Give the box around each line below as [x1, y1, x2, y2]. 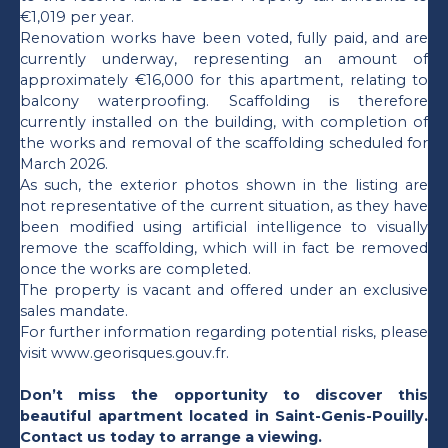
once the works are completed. [20, 260, 251, 279]
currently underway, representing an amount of [20, 50, 428, 69]
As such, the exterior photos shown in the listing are [20, 176, 428, 195]
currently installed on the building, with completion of [20, 113, 428, 132]
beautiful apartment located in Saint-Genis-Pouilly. [20, 407, 428, 426]
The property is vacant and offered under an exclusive [20, 281, 428, 300]
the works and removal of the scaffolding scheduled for [20, 134, 428, 153]
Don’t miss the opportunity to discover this [20, 386, 428, 405]
